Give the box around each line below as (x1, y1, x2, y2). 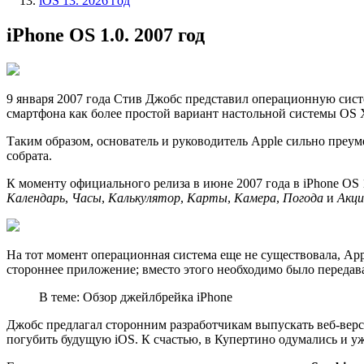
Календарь (6, 190, 65, 205)
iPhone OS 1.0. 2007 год (6, 24, 205, 45)
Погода (283, 190, 323, 205)
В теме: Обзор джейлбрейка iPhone (39, 289, 232, 304)
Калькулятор (108, 190, 180, 205)
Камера (234, 190, 276, 205)
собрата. (6, 148, 52, 162)
